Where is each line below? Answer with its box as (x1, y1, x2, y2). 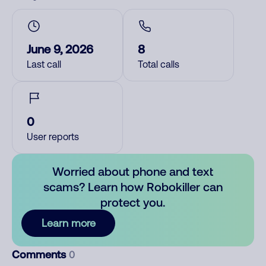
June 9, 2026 (27, 42, 93, 56)
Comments (12, 248, 69, 261)
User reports (27, 131, 79, 142)
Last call (27, 59, 61, 69)
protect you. (100, 195, 166, 209)
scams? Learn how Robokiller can (43, 179, 223, 194)
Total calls (138, 59, 179, 69)
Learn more (41, 217, 96, 229)
